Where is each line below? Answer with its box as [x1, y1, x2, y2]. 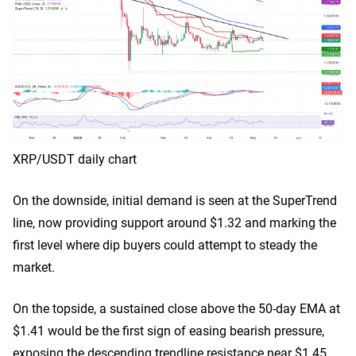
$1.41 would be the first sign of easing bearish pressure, [13, 322, 324, 339]
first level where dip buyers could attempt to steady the [13, 236, 317, 253]
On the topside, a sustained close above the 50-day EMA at [13, 300, 340, 317]
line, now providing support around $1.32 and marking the [13, 214, 336, 231]
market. [13, 258, 55, 276]
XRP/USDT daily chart [13, 150, 137, 168]
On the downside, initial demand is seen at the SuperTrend [13, 192, 337, 209]
